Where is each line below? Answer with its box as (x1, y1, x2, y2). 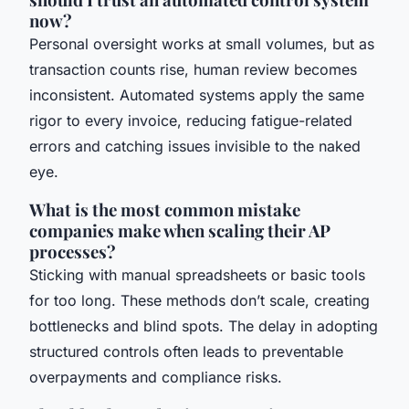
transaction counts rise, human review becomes (29, 59, 357, 79)
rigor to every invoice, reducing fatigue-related (29, 110, 352, 130)
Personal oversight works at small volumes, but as (29, 34, 374, 53)
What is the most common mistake (29, 197, 300, 221)
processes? (29, 239, 116, 263)
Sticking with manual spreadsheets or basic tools (29, 265, 365, 284)
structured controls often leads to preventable (29, 341, 343, 361)
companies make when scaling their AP (29, 218, 330, 242)
